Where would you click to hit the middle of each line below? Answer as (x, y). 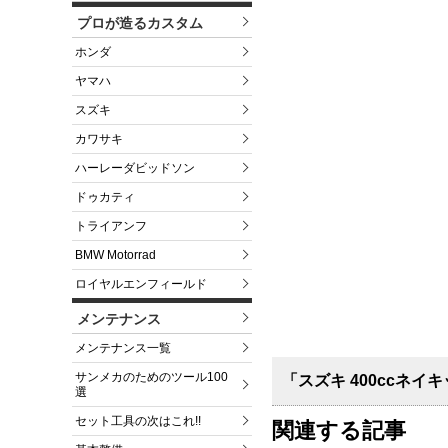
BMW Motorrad (115, 255)
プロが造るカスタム (140, 23)
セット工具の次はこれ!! (138, 421)
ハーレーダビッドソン (135, 168)
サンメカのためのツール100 (151, 377)
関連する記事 (339, 430)
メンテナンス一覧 (123, 348)
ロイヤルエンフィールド (141, 284)
